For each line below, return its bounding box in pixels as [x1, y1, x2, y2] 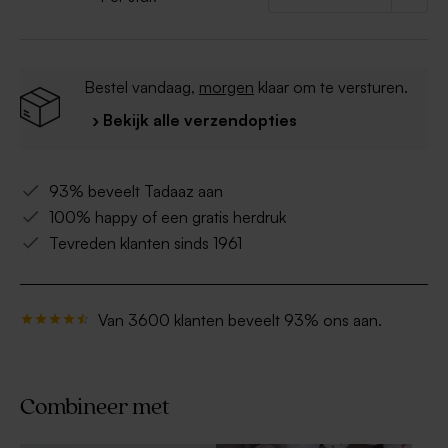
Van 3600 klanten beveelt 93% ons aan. [98, 310, 382, 331]
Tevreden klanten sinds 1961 [49, 233, 242, 254]
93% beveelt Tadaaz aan [49, 181, 223, 202]
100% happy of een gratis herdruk [49, 207, 286, 228]
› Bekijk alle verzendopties [92, 110, 297, 131]
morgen [199, 77, 254, 98]
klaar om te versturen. [254, 77, 408, 98]
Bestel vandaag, [84, 77, 199, 98]
